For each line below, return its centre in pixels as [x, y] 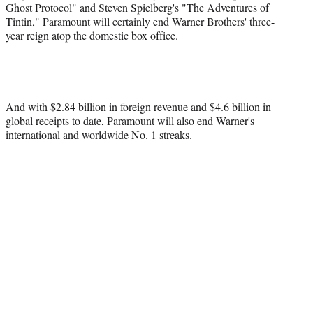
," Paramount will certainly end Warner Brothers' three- [153, 21]
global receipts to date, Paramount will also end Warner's [130, 120]
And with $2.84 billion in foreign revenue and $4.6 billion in [138, 106]
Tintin [19, 21]
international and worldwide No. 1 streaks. [99, 134]
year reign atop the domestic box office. [92, 35]
